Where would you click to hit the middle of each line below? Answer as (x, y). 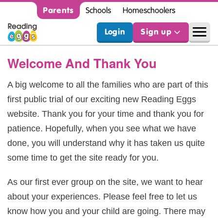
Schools (98, 10)
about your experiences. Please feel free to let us (102, 197)
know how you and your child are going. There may (106, 211)
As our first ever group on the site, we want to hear (105, 182)
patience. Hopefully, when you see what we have (102, 128)
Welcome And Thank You (82, 63)
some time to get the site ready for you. (83, 158)
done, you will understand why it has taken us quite (106, 143)
